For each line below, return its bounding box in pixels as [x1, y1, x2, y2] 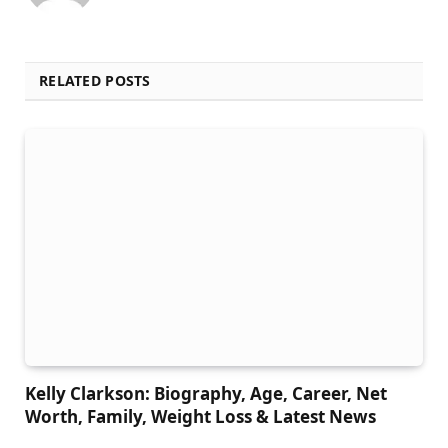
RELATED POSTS [39, 71, 151, 91]
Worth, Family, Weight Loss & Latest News [25, 405, 376, 429]
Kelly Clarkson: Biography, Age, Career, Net [25, 382, 387, 406]
